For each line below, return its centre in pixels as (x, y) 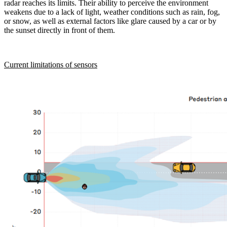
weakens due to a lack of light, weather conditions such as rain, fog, (112, 12)
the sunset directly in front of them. (60, 30)
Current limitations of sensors (51, 64)
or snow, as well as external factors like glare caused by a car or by (110, 21)
